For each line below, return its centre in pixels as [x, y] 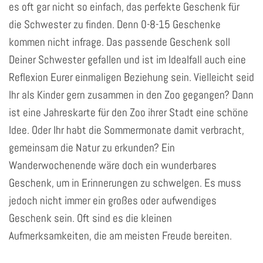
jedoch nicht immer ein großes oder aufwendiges [113, 200]
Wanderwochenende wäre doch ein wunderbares [113, 165]
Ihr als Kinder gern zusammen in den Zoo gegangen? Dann [131, 95]
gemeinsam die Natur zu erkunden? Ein [92, 147]
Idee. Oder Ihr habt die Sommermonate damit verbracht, [127, 130]
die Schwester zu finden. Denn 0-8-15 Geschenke [115, 24]
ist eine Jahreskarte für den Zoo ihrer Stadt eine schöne [129, 112]
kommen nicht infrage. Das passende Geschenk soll [119, 42]
